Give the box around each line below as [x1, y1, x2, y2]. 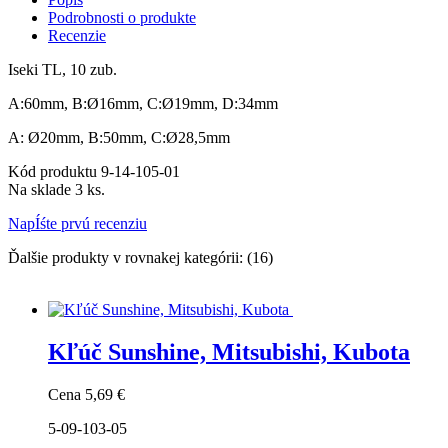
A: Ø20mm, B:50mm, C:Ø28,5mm [8, 129, 230, 147]
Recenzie [48, 27, 106, 45]
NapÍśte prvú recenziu [8, 215, 147, 233]
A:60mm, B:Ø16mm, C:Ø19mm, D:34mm [8, 95, 278, 113]
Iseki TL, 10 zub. [8, 61, 117, 79]
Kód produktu [8, 163, 101, 181]
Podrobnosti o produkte [48, 9, 196, 27]
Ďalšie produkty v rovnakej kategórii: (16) [8, 249, 273, 267]
